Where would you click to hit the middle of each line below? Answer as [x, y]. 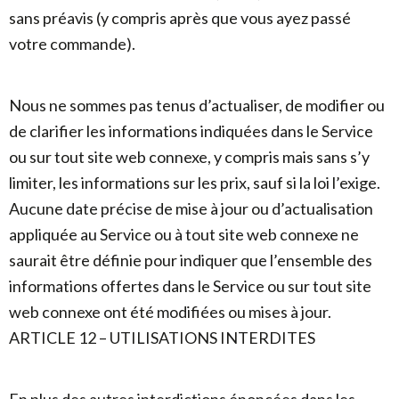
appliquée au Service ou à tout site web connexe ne [184, 234]
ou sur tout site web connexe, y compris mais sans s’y [189, 157]
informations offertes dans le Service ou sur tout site [190, 286]
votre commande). [72, 44]
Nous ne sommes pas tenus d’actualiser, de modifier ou [197, 105]
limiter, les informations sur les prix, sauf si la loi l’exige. [195, 183]
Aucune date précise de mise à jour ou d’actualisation [191, 208]
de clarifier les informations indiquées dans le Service [191, 131]
